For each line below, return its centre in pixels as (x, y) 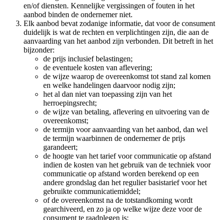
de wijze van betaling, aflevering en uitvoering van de (126, 112)
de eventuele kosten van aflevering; (98, 68)
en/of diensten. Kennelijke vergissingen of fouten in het (109, 6)
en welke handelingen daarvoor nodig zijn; (110, 85)
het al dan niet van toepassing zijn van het (108, 94)
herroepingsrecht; (70, 103)
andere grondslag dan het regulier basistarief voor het (125, 183)
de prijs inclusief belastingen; (88, 59)
